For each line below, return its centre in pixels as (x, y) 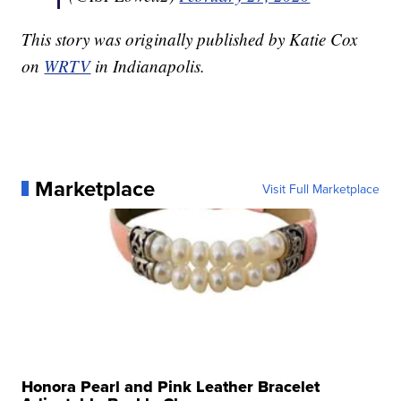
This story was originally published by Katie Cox (190, 38)
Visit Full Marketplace (320, 188)
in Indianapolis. (150, 65)
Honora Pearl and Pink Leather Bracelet (171, 386)
